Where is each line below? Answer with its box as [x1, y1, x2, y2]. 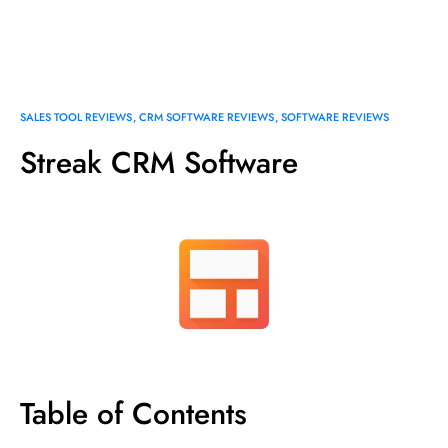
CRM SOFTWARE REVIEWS [139, 109, 274, 125]
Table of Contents [20, 392, 247, 436]
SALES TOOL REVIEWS [20, 109, 132, 125]
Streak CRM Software [20, 141, 298, 184]
